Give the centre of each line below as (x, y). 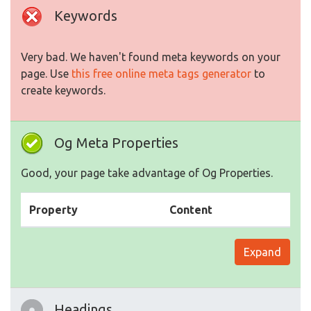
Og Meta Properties (116, 143)
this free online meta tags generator (161, 74)
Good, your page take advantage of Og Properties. (147, 173)
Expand (262, 252)
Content (191, 210)
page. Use (46, 74)
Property (53, 210)
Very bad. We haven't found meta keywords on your (151, 57)
